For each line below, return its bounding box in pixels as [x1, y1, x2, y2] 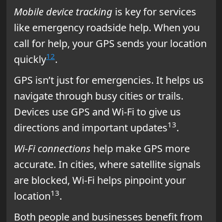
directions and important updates [13, 120, 167, 134]
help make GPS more [90, 141, 190, 155]
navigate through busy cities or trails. [13, 89, 183, 103]
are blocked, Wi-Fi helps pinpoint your [13, 173, 186, 187]
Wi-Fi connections [13, 141, 91, 155]
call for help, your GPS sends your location [13, 36, 207, 50]
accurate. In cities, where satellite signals [13, 157, 201, 171]
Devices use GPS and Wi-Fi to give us [13, 105, 181, 118]
